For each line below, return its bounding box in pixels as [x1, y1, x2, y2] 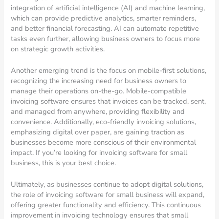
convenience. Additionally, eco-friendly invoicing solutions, [11, 116, 197, 127]
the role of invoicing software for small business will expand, [11, 190, 205, 200]
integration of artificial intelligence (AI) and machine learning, [11, 2, 205, 13]
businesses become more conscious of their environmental [11, 137, 197, 147]
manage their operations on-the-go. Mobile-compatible [11, 86, 187, 96]
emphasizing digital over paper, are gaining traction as [11, 127, 185, 137]
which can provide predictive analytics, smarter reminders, [11, 13, 197, 23]
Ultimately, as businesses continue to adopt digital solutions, [11, 179, 204, 190]
